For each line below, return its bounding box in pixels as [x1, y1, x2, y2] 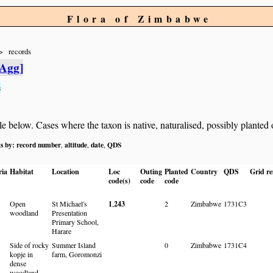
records [9, 46, 31, 57]
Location [52, 166, 79, 177]
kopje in [10, 249, 33, 259]
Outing [140, 166, 162, 177]
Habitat [10, 166, 34, 177]
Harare [52, 225, 71, 236]
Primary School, [52, 216, 99, 227]
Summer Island [52, 239, 96, 250]
